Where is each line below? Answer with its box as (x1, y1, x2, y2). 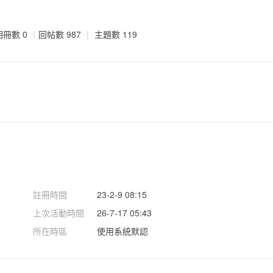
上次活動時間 (33, 206, 84, 219)
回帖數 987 (38, 27, 81, 40)
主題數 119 (94, 27, 137, 40)
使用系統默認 (97, 224, 148, 237)
